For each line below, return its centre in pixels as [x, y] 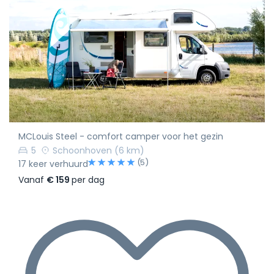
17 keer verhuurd [53, 164]
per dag [88, 180]
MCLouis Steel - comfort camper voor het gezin [121, 136]
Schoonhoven [82, 150]
